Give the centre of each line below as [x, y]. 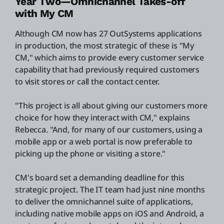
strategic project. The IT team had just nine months [110, 189]
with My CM [44, 13]
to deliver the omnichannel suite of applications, [104, 201]
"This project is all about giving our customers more [111, 105]
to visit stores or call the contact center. [87, 81]
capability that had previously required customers [107, 69]
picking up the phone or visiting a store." [90, 153]
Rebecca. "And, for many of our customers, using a [109, 129]
